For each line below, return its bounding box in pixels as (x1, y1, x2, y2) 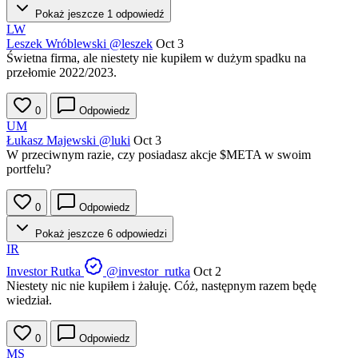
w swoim (261, 148, 311, 162)
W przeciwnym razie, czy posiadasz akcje (6, 148, 220, 162)
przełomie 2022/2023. (6, 66, 117, 80)
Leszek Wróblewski (6, 37, 106, 51)
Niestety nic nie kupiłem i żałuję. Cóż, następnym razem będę (6, 279, 316, 293)
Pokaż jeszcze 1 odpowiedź (32, 8, 165, 21)
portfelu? (6, 162, 51, 177)
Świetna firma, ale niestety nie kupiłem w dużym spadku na (6, 51, 306, 66)
